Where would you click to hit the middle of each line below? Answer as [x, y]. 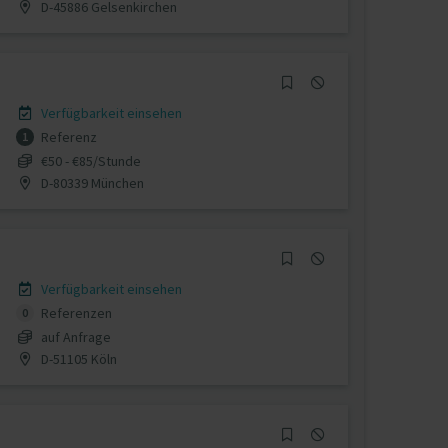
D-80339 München [90, 182]
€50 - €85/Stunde [90, 160]
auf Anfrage [75, 336]
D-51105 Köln [77, 358]
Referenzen [74, 313]
